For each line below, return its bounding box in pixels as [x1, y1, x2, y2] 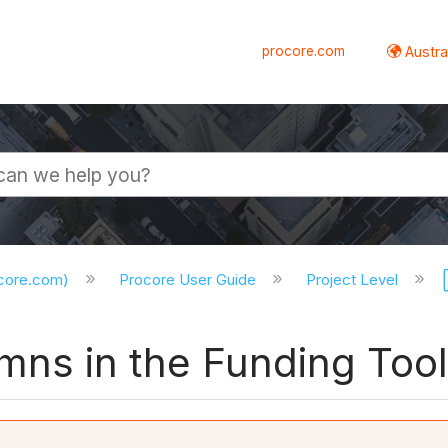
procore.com [262, 42, 346, 59]
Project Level [305, 270, 402, 290]
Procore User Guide [119, 270, 261, 290]
